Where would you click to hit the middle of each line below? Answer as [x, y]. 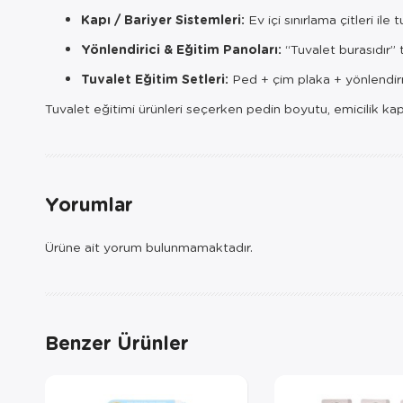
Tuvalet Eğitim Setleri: [155, 79]
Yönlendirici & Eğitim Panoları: [181, 49]
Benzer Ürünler [117, 342]
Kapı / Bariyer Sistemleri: [163, 19]
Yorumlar [89, 204]
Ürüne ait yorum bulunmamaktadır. [149, 246]
